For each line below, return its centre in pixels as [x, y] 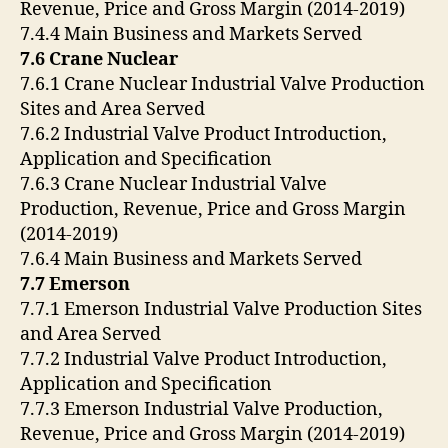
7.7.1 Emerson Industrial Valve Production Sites [221, 310]
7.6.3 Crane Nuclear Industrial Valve [173, 185]
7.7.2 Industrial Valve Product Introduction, [203, 360]
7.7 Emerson [77, 285]
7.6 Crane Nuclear [101, 60]
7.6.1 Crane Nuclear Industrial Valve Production [222, 85]
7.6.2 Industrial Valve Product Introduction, [203, 135]
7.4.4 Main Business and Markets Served [193, 35]
